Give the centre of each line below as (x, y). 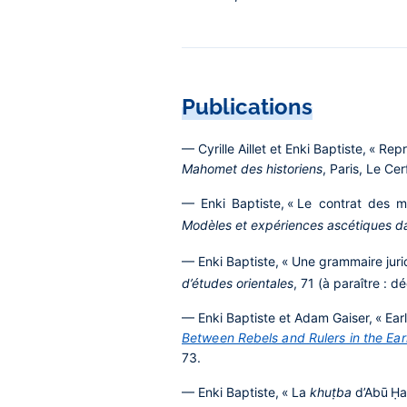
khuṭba (331, 392)
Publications (247, 107)
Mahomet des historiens (252, 169)
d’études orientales (238, 283)
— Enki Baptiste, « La (246, 392)
